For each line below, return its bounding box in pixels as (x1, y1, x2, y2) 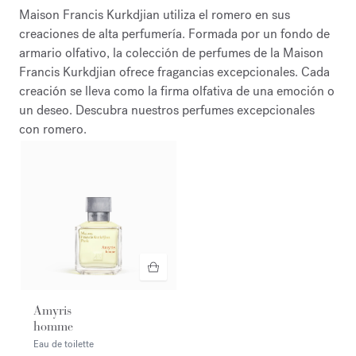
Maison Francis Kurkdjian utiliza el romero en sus (19, 6, 290, 23)
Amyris (33, 302, 72, 318)
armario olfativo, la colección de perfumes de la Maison (19, 44, 323, 61)
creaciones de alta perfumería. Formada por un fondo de (19, 25, 330, 42)
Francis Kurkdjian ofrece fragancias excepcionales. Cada (19, 63, 330, 80)
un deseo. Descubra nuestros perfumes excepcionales (19, 101, 315, 118)
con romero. (19, 120, 87, 137)
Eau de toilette (33, 337, 94, 350)
